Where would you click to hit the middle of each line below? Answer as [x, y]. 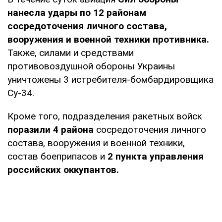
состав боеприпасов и [57, 157]
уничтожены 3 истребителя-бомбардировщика [111, 80]
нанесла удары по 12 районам [77, 13]
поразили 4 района [51, 130]
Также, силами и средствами [71, 53]
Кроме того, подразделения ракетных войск [105, 116]
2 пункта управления [156, 157]
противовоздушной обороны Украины [91, 66]
